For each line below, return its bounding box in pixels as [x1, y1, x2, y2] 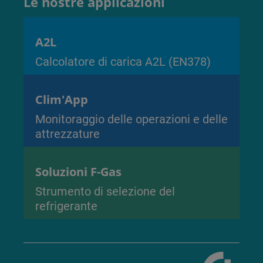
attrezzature [35, 125, 100, 141]
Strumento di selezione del [35, 183, 175, 198]
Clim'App [35, 91, 88, 107]
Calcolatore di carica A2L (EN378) [35, 53, 211, 69]
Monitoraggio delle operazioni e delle [35, 110, 228, 126]
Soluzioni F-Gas [35, 163, 122, 180]
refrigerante [35, 197, 97, 213]
